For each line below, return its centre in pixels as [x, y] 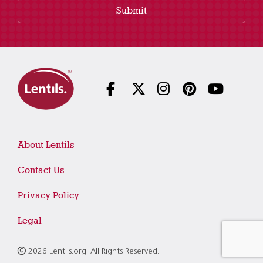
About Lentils [46, 145]
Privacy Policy [48, 195]
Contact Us [41, 170]
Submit [131, 10]
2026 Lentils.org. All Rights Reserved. [92, 252]
